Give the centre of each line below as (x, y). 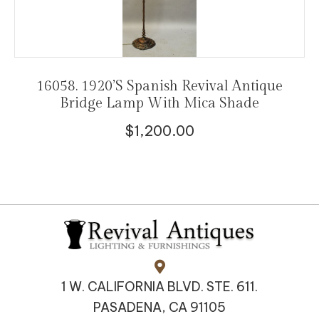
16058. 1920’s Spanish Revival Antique (159, 87)
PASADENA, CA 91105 (159, 307)
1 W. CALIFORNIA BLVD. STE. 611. (159, 286)
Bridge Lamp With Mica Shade (159, 104)
